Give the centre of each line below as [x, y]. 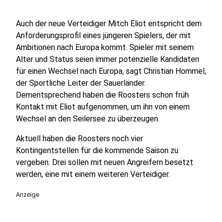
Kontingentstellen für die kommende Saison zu [97, 150]
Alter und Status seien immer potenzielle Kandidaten [108, 59]
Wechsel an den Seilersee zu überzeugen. [88, 119]
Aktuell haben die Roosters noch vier [80, 139]
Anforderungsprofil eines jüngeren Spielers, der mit [103, 35]
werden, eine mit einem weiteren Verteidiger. [93, 174]
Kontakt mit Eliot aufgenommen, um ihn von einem [103, 107]
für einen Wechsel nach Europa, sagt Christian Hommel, [111, 71]
